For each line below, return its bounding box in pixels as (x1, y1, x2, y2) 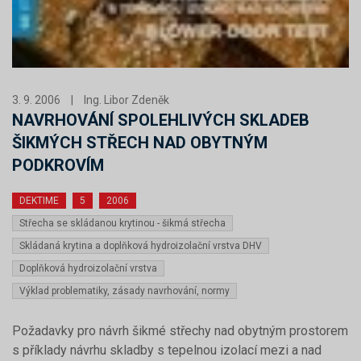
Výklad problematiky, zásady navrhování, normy (19, 285, 230, 297)
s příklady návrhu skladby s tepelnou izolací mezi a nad (12, 342, 322, 358)
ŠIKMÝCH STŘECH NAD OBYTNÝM (12, 133, 268, 152)
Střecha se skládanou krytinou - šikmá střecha (19, 218, 226, 229)
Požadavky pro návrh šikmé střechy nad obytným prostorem (12, 323, 348, 338)
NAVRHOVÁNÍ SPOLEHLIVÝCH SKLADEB (12, 110, 309, 130)
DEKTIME (19, 195, 59, 206)
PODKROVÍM (12, 156, 104, 175)
